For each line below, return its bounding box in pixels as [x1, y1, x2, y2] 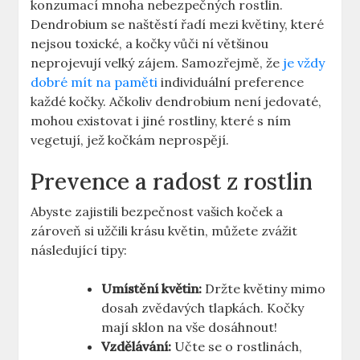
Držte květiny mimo [202, 280, 326, 297]
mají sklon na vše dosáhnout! [101, 319, 278, 336]
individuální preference [157, 74, 305, 91]
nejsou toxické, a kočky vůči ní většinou [31, 35, 269, 52]
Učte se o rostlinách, [171, 338, 303, 355]
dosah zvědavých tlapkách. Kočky [101, 300, 305, 317]
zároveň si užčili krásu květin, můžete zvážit [31, 223, 298, 239]
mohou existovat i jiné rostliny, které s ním [31, 112, 292, 129]
